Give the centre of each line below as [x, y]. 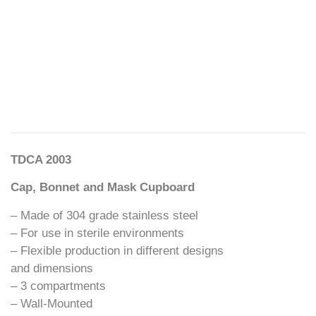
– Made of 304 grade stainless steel [104, 215]
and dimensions [52, 268]
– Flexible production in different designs [117, 250]
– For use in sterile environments [97, 233]
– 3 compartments [58, 286]
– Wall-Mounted [51, 303]
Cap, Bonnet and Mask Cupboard [103, 188]
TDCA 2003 [41, 160]
